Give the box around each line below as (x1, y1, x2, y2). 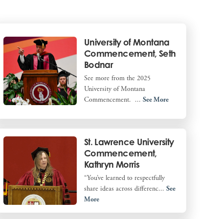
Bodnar (84, 59, 113, 70)
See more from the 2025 (84, 74, 151, 83)
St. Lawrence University (84, 136, 174, 147)
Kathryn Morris (84, 158, 140, 170)
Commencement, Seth (84, 48, 176, 59)
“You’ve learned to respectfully (84, 173, 165, 182)
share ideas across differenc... (84, 184, 166, 193)
